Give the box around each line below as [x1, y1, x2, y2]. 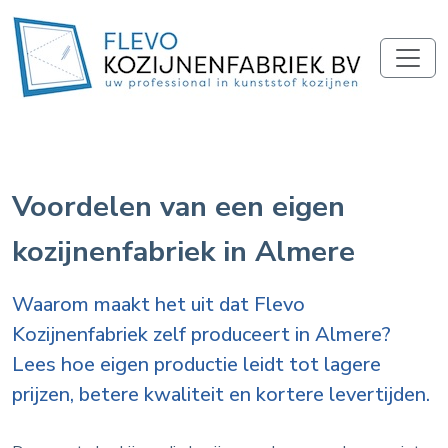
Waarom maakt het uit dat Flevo [12, 291, 305, 319]
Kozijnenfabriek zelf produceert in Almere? [12, 321, 391, 349]
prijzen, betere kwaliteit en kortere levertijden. [12, 381, 430, 409]
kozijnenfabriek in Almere [12, 232, 355, 272]
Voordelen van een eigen [12, 187, 345, 227]
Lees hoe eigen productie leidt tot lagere [12, 351, 381, 379]
